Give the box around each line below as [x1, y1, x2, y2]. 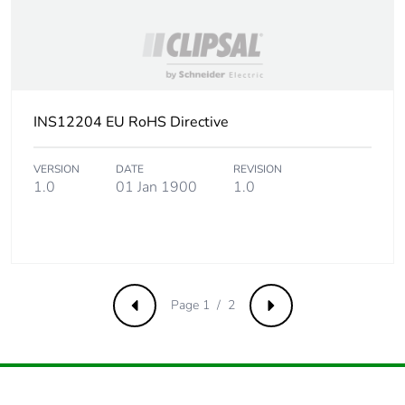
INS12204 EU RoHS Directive [33, 112, 229, 133]
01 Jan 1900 [116, 177, 197, 198]
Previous [133, 301, 190, 322]
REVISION [233, 162, 282, 177]
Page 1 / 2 [170, 297, 235, 315]
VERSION [33, 162, 80, 177]
